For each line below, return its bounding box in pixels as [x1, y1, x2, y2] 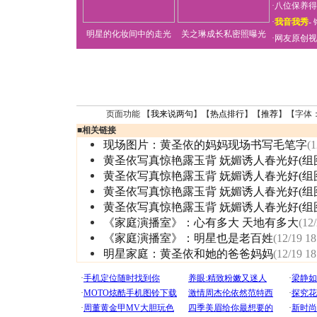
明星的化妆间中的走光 [86, 29, 171, 39]
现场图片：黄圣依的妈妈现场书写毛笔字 [103, 138, 307, 151]
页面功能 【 [105, 109, 151, 119]
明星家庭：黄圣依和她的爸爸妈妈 [103, 247, 273, 260]
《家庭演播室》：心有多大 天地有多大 [103, 216, 299, 229]
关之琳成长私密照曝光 [180, 29, 266, 39]
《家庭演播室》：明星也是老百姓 [103, 231, 273, 245]
